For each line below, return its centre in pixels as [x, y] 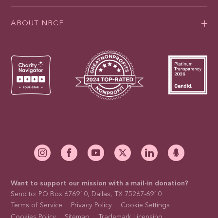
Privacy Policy [92, 206]
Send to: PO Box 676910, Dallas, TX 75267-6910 [86, 194]
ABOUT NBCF [37, 24]
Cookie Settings [145, 206]
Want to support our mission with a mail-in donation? [100, 184]
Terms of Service [37, 206]
